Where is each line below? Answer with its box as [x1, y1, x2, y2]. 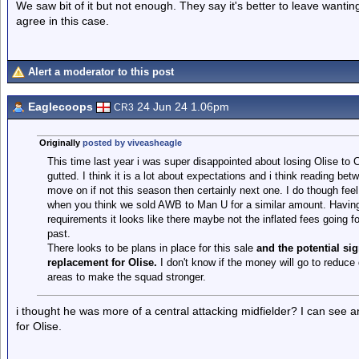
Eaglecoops [28, 100, 93, 113]
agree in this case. [16, 14, 109, 27]
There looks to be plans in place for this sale [46, 242, 256, 254]
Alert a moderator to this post [28, 66, 174, 78]
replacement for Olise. [46, 256, 157, 268]
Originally [38, 138, 83, 147]
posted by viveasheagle [82, 138, 182, 147]
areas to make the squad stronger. [46, 271, 206, 283]
